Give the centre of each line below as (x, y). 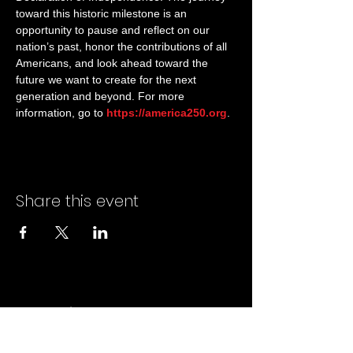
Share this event (77, 201)
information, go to (61, 113)
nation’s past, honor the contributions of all (123, 47)
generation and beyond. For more (102, 97)
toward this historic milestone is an (103, 14)
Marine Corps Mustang (126, 314)
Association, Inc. (126, 336)
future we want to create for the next (108, 80)
